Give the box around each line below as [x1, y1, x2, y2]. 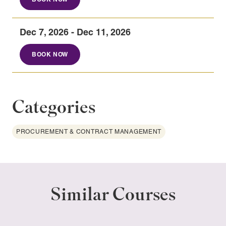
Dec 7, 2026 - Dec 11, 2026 [20, 26, 131, 38]
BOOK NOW [32, 50, 69, 58]
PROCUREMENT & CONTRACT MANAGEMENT [16, 128, 162, 136]
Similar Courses [50, 183, 176, 207]
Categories [12, 96, 95, 120]
